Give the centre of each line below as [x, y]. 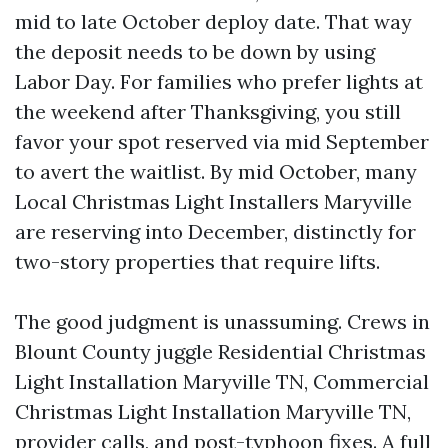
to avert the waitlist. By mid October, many [216, 171]
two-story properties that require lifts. [197, 261]
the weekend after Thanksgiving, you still [208, 111]
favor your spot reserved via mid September [222, 141]
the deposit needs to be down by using [195, 51]
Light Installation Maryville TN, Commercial [222, 381]
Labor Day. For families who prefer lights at [219, 81]
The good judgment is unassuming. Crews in [222, 321]
